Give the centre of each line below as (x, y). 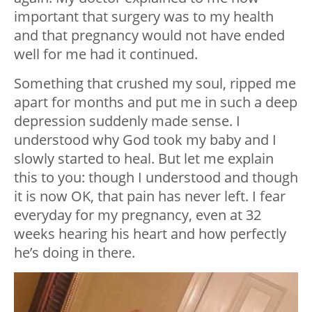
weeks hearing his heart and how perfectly (150, 234)
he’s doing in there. (75, 253)
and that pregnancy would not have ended (149, 36)
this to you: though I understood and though (156, 178)
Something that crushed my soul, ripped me (155, 84)
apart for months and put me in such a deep (156, 102)
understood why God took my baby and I (145, 140)
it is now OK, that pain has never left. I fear (150, 196)
